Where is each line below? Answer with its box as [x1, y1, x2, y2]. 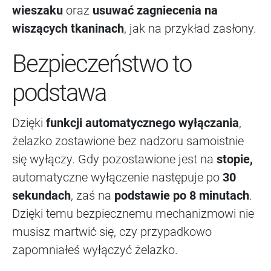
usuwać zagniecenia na [90, 3, 218, 18]
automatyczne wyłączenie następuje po [12, 170, 220, 185]
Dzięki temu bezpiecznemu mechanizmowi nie [12, 206, 254, 221]
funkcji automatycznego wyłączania [43, 116, 239, 131]
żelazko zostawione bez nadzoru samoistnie [12, 134, 244, 149]
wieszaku [12, 3, 63, 18]
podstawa [12, 79, 106, 108]
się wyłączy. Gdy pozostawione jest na [12, 152, 214, 167]
